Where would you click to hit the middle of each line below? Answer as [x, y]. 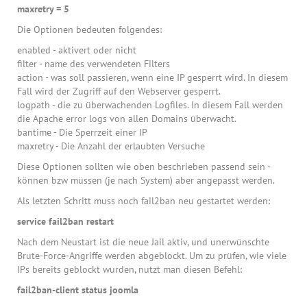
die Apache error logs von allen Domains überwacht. [127, 119]
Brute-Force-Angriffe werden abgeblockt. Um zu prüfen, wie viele [152, 256]
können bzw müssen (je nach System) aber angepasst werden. [146, 181]
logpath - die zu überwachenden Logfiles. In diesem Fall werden [150, 105]
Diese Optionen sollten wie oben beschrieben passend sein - [144, 167]
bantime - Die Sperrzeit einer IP [82, 133]
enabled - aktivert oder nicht [77, 50]
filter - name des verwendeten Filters [94, 64]
